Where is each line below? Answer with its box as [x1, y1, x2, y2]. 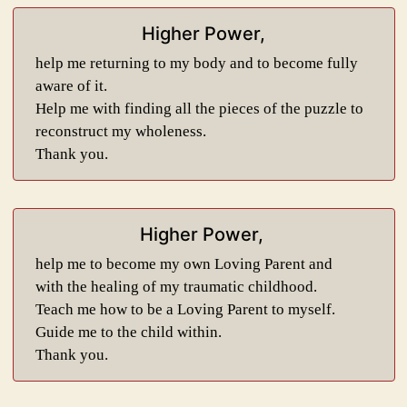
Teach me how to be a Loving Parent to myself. [35, 301, 335, 318]
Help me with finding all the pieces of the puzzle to [35, 100, 363, 117]
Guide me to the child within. [35, 323, 222, 341]
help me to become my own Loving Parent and [35, 255, 333, 273]
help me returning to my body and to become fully [35, 55, 358, 72]
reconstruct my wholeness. [35, 123, 206, 140]
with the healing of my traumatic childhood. [35, 278, 317, 295]
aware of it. [35, 77, 107, 94]
